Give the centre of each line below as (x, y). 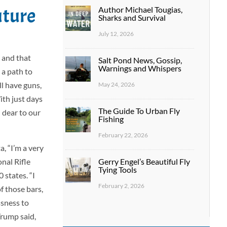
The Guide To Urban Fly (139, 110)
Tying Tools (117, 169)
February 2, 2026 (121, 185)
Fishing (111, 119)
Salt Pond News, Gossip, (140, 60)
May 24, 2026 (116, 84)
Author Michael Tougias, (140, 9)
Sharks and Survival (132, 17)
